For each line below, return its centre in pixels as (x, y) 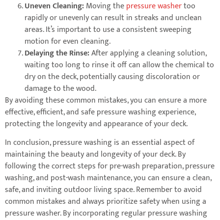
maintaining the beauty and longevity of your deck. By (95, 155)
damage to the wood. (60, 89)
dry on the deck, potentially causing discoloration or (112, 77)
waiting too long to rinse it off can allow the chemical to (119, 65)
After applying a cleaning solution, (149, 54)
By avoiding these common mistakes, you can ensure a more (106, 101)
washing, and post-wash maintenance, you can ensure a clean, (108, 178)
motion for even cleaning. (68, 42)
